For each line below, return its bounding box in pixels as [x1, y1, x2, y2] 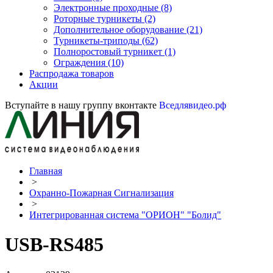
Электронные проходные [54, 2, 161, 13]
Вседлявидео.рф [159, 100, 226, 110]
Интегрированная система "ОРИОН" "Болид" [29, 210, 221, 220]
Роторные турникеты [54, 13, 144, 24]
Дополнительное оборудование [54, 24, 186, 35]
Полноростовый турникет [54, 46, 165, 57]
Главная [29, 166, 62, 176]
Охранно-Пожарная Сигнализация [29, 188, 174, 198]
